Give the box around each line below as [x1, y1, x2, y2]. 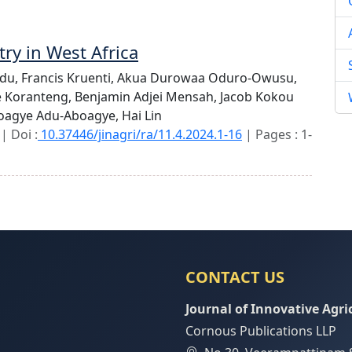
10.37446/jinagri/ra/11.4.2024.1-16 [38, 126, 242, 143]
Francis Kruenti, [21, 69, 117, 86]
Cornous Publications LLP [185, 322, 336, 339]
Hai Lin [122, 107, 162, 124]
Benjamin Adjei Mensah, [75, 88, 220, 105]
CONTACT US [185, 266, 284, 288]
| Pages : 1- [242, 126, 312, 143]
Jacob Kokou [220, 88, 294, 105]
